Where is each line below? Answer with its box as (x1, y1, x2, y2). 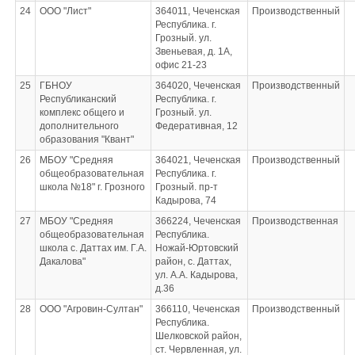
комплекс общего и (39, 107, 124, 118)
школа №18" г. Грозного (39, 181, 145, 193)
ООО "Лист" (39, 6, 91, 17)
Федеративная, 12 (155, 120, 238, 132)
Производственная (251, 216, 338, 227)
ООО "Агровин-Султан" (39, 303, 143, 315)
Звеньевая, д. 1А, (155, 46, 232, 57)
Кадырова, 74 (155, 195, 216, 206)
